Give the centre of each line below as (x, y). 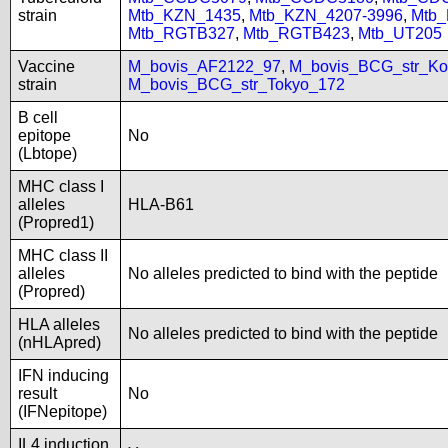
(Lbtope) (47, 153)
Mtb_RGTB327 (181, 33)
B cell (38, 117)
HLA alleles (59, 324)
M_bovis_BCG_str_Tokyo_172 (236, 84)
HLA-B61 (161, 204)
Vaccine (46, 66)
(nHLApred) (59, 342)
